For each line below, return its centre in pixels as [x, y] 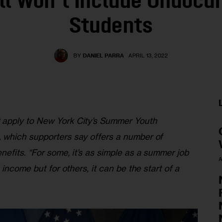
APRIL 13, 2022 [148, 56]
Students [111, 27]
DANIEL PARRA [103, 56]
